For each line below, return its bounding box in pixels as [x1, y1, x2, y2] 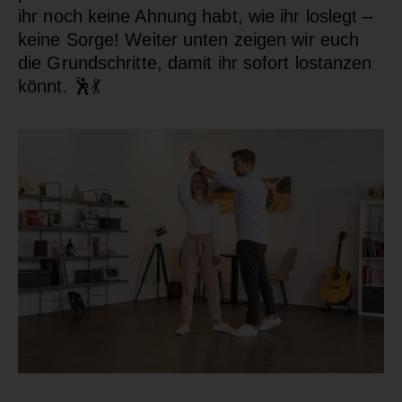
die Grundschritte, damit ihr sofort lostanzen [18, 52, 372, 73]
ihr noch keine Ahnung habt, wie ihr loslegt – [18, 5, 373, 26]
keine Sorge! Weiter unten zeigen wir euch [18, 29, 360, 49]
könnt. [18, 75, 74, 96]
